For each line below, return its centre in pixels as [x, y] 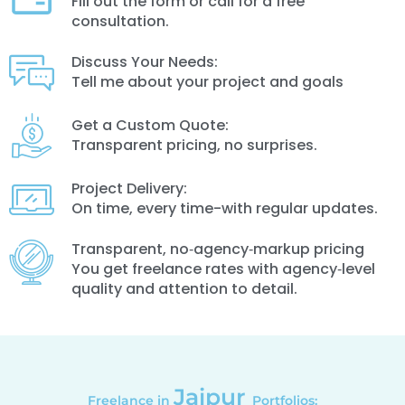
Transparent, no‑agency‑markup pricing [217, 249]
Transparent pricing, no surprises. [194, 145]
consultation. [120, 21]
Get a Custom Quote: [150, 125]
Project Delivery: [129, 188]
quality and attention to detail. [184, 288]
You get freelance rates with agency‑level [223, 268]
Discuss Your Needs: [144, 61]
